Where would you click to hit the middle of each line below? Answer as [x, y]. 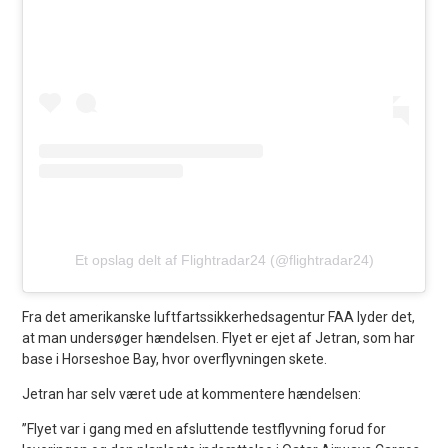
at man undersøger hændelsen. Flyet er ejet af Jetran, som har [219, 338]
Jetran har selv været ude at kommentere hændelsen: [192, 394]
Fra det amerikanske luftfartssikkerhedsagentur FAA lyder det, [219, 317]
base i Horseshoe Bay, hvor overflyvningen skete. [175, 359]
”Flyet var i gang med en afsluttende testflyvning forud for [204, 429]
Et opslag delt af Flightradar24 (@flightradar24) [224, 260]
